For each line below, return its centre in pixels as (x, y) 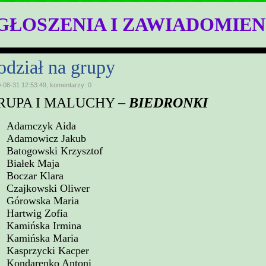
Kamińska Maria (42, 238)
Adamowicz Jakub (46, 138)
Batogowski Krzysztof (55, 151)
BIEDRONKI (168, 103)
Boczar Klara (35, 176)
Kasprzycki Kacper (48, 251)
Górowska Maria (43, 201)
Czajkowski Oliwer (48, 188)
